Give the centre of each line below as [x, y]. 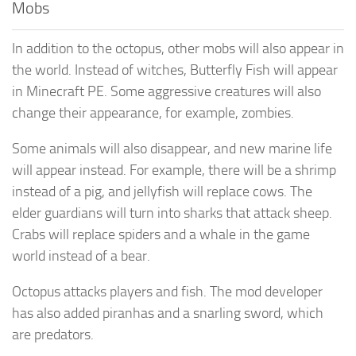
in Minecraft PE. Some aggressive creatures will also [166, 91]
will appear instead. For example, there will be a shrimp [174, 170]
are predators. [53, 334]
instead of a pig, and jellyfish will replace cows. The [162, 191]
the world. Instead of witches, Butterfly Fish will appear [175, 70]
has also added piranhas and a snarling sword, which [168, 313]
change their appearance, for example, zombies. [153, 112]
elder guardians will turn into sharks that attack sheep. [172, 213]
